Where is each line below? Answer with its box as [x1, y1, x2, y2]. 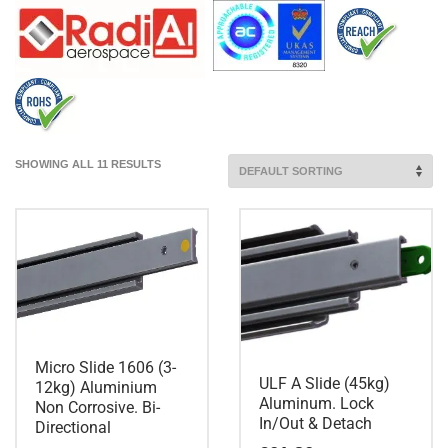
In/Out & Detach [259, 413, 372, 433]
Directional [35, 418, 111, 438]
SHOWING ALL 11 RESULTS [15, 158, 161, 171]
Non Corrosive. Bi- [35, 398, 160, 418]
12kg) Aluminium [35, 378, 157, 398]
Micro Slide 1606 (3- [35, 358, 176, 378]
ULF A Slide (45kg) [259, 373, 390, 393]
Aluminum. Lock [259, 393, 374, 413]
